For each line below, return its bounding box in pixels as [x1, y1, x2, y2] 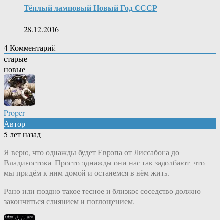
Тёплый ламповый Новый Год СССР [24, 2, 157, 14]
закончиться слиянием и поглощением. [4, 195, 135, 206]
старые [4, 53, 27, 64]
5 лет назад [4, 128, 41, 139]
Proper [4, 107, 25, 118]
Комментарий [8, 42, 56, 53]
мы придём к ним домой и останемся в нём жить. [4, 167, 169, 178]
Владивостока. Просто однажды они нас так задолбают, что [4, 157, 205, 167]
